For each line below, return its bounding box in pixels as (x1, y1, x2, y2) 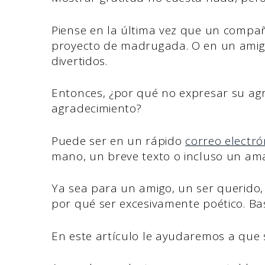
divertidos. (51, 53, 111, 69)
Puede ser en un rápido (51, 132, 186, 148)
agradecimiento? (51, 101, 142, 117)
